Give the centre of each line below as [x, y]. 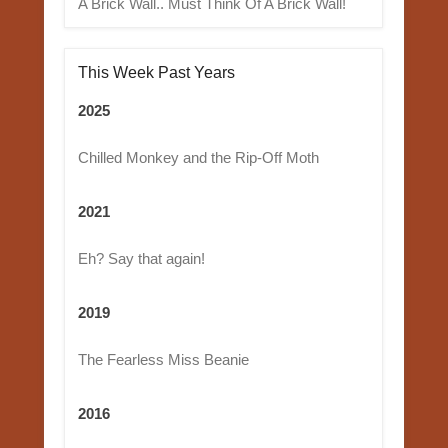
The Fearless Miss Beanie [163, 359]
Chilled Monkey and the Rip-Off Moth [198, 157]
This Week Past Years [156, 72]
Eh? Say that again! [141, 258]
